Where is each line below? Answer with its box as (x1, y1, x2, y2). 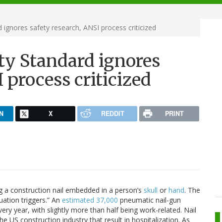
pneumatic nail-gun (118, 195, 181, 205)
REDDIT (101, 109, 124, 118)
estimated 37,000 (62, 195, 118, 205)
